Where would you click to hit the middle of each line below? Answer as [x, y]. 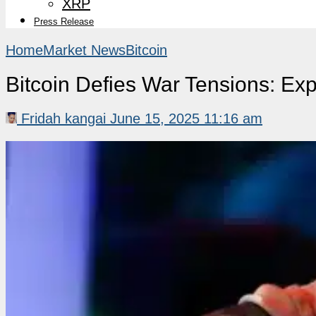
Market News [84, 50]
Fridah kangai [63, 118]
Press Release [64, 21]
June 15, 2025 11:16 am [186, 118]
